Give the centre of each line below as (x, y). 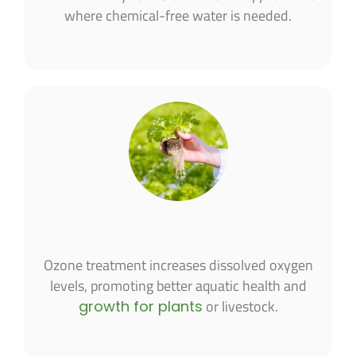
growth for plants (140, 306)
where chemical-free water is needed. (178, 16)
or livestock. (240, 306)
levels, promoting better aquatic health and (178, 285)
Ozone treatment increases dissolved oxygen (178, 265)
